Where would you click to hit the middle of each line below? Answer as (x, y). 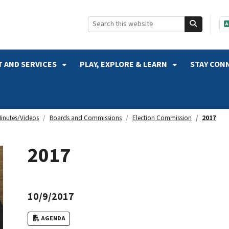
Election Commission (162, 118)
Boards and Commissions (86, 118)
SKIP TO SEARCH (33, 9)
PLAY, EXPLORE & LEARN (124, 64)
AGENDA (53, 218)
